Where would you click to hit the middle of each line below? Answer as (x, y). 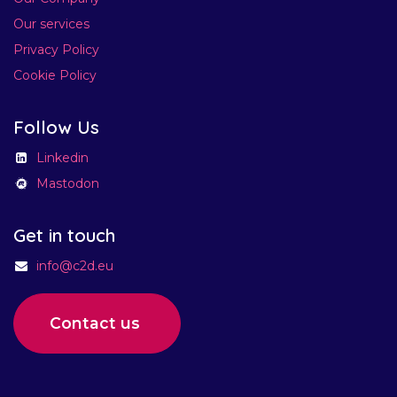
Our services (51, 23)
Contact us (97, 323)
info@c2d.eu (75, 265)
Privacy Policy (56, 49)
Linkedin (62, 157)
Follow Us (56, 127)
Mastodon (68, 183)
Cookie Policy (55, 75)
